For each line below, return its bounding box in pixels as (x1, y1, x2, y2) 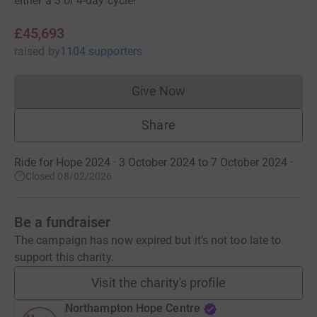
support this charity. (14, 250, 114, 264)
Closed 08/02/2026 (25, 171, 113, 182)
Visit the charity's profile (91, 275, 226, 290)
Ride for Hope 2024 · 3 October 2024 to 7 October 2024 (14, 156, 287, 169)
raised (14, 45, 45, 58)
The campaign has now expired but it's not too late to (14, 234, 282, 247)
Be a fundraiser (14, 214, 110, 231)
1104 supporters (59, 45, 142, 58)
